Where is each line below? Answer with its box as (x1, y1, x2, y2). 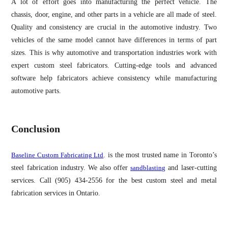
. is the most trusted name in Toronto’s (103, 151, 217, 159)
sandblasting (130, 163, 166, 172)
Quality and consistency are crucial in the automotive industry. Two (11, 23, 217, 31)
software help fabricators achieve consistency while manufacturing (11, 74, 217, 82)
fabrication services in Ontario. (11, 189, 101, 197)
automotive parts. (11, 87, 62, 95)
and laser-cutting (165, 163, 217, 172)
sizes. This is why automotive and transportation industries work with (11, 48, 217, 56)
